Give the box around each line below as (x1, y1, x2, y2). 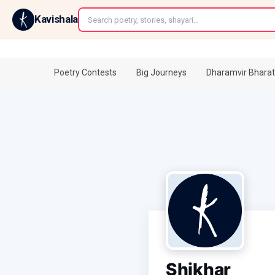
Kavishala (34, 13, 78, 25)
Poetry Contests (54, 68, 117, 77)
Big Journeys (136, 68, 187, 77)
